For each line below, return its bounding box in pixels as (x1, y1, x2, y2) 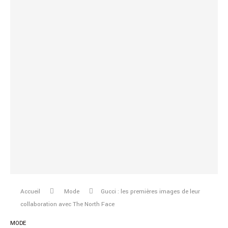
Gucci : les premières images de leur (101, 187, 200, 196)
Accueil (20, 187, 40, 196)
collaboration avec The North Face (20, 200, 115, 209)
